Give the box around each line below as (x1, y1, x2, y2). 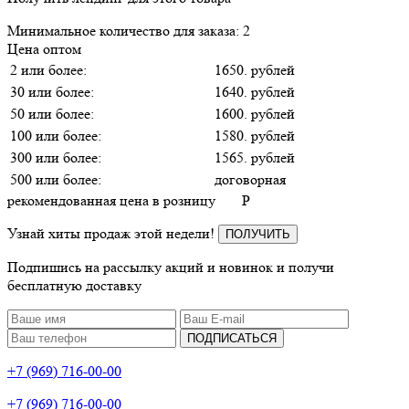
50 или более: (10, 104, 94, 122)
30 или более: (10, 82, 94, 100)
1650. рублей (215, 60, 295, 79)
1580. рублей (215, 126, 295, 144)
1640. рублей (215, 82, 295, 100)
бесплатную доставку (7, 276, 142, 294)
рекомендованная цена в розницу (7, 191, 215, 209)
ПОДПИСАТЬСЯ (187, 330, 277, 345)
